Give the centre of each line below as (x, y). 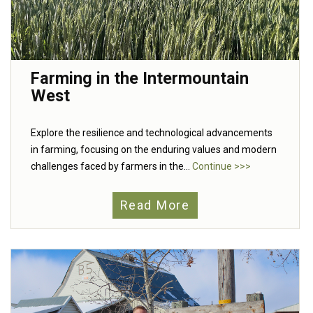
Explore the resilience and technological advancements (152, 133)
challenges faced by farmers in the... (111, 167)
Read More (155, 206)
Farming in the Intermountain (140, 79)
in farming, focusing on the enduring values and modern (154, 150)
